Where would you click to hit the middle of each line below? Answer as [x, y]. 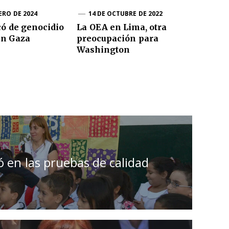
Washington [104, 50]
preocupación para [118, 39]
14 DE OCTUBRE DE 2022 [125, 14]
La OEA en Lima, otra [122, 27]
